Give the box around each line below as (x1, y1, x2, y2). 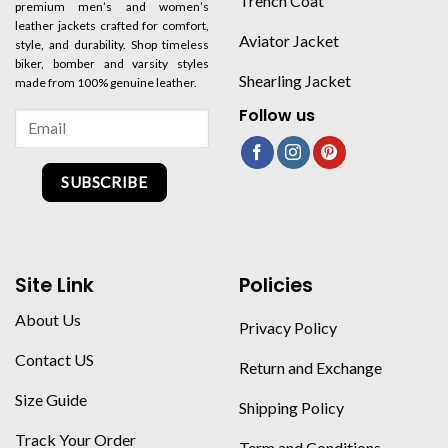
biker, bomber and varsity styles (15, 56, 209, 72)
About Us (15, 310, 81, 330)
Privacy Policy (239, 318, 337, 338)
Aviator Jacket (239, 30, 339, 50)
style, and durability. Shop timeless (15, 37, 209, 53)
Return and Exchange (239, 358, 382, 378)
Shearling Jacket (239, 70, 351, 90)
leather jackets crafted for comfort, (15, 18, 209, 34)
